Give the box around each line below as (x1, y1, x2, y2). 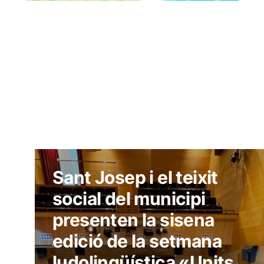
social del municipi (52, 188, 206, 210)
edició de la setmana (52, 230, 222, 252)
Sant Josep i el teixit (52, 167, 218, 189)
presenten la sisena (52, 209, 214, 231)
